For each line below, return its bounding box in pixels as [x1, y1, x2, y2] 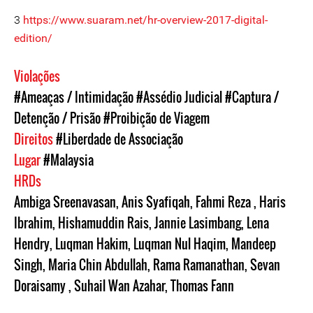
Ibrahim [14, 214, 52, 232]
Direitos [14, 130, 56, 148]
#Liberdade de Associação [56, 130, 183, 148]
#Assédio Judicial [136, 88, 222, 106]
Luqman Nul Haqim [133, 235, 226, 253]
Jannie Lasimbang [154, 214, 241, 232]
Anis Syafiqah [122, 193, 190, 211]
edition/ [14, 31, 52, 45]
